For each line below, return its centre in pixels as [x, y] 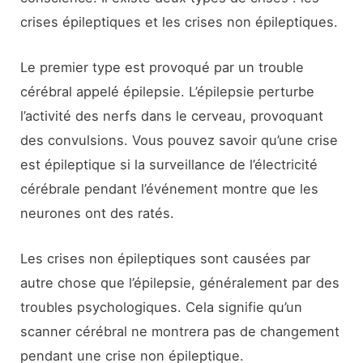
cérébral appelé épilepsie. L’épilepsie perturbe [168, 92]
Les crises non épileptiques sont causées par [166, 259]
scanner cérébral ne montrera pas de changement [180, 332]
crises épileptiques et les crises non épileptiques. [179, 21]
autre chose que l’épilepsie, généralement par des [180, 283]
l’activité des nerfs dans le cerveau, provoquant [172, 116]
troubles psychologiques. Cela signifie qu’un [162, 307]
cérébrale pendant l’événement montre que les [170, 189]
